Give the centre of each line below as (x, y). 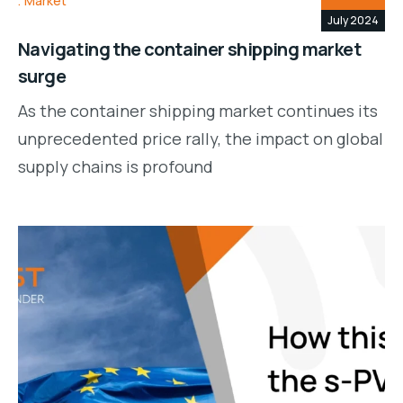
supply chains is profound (116, 166)
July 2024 (353, 20)
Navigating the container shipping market (189, 49)
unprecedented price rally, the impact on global (201, 138)
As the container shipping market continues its (198, 110)
